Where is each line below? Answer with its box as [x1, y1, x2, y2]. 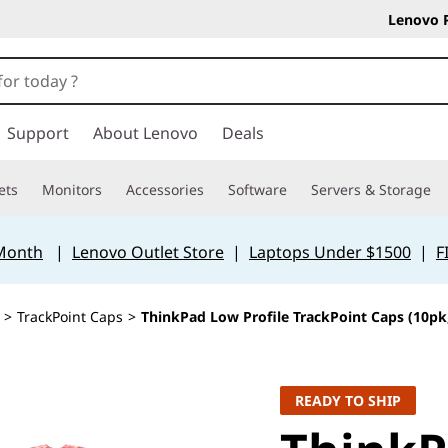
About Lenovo [93, 122, 198, 144]
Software [228, 180, 287, 199]
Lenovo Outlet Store [71, 241, 224, 263]
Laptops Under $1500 [248, 241, 411, 263]
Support [7, 122, 69, 144]
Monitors [42, 180, 102, 199]
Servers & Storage [311, 180, 431, 199]
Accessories [126, 180, 204, 199]
